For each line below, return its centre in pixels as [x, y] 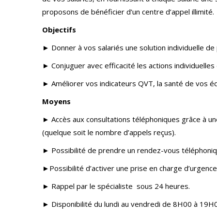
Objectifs [59, 30]
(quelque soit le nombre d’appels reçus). [109, 132]
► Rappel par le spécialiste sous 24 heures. [116, 186]
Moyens [56, 101]
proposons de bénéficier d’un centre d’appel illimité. [128, 12]
